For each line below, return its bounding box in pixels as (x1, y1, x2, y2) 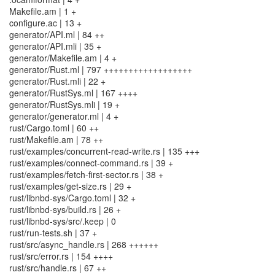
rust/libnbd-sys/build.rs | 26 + (9, 203, 121, 215)
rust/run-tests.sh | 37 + (9, 227, 97, 239)
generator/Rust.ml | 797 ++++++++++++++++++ (9, 63, 192, 76)
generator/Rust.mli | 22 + (9, 75, 106, 87)
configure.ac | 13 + (9, 17, 82, 29)
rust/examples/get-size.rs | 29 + (9, 180, 131, 192)
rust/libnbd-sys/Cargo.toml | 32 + (9, 192, 136, 204)
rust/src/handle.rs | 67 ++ (9, 261, 106, 274)
